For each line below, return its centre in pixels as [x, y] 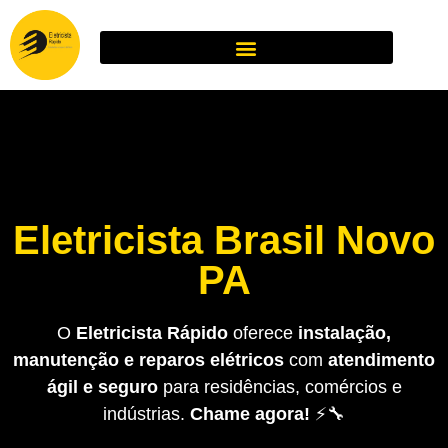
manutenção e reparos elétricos [148, 359]
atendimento [381, 359]
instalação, [344, 332]
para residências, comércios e [279, 386]
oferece [263, 332]
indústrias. [146, 413]
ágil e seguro [102, 386]
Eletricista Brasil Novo [224, 239]
